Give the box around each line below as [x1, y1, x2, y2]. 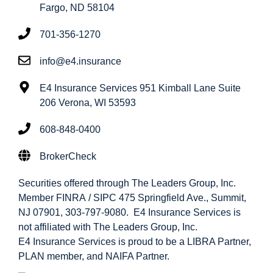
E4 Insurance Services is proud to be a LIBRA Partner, [18, 236, 251, 247]
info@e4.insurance [40, 55, 121, 66]
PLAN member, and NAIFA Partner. [18, 250, 169, 261]
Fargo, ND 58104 [40, 2, 115, 13]
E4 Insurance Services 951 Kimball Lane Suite [40, 82, 241, 93]
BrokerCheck [40, 151, 96, 161]
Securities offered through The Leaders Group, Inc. [18, 177, 236, 188]
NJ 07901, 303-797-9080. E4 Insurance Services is [18, 207, 241, 218]
